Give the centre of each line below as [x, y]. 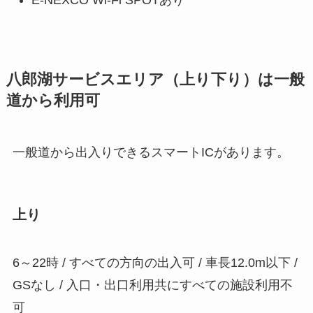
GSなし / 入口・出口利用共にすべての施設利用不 [152, 285]
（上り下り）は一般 [234, 80]
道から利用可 [53, 101]
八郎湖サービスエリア [85, 80]
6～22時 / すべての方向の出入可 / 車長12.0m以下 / [155, 262]
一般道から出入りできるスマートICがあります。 [151, 153]
